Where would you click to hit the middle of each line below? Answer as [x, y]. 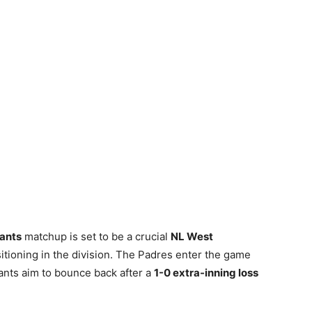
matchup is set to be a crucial [96, 236]
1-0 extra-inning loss [206, 273]
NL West [192, 236]
